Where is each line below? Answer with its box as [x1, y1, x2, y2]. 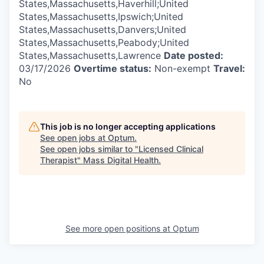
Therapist [40, 154, 77, 165]
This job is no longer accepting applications [40, 121, 216, 131]
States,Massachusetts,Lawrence [19, 49, 164, 61]
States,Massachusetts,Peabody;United [19, 36, 189, 48]
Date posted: [164, 49, 223, 61]
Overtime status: [74, 62, 151, 74]
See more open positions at [65, 223, 173, 233]
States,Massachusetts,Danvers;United [19, 23, 186, 35]
